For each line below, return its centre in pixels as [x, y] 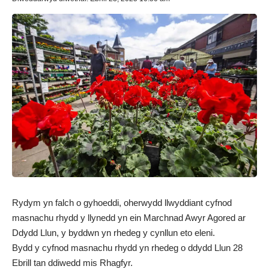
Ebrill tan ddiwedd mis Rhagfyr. [72, 262]
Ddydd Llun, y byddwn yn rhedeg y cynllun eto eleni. [113, 232]
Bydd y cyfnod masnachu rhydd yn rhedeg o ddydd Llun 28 [127, 247]
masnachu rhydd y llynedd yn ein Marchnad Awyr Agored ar [129, 217]
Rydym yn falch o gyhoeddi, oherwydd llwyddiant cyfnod [122, 202]
